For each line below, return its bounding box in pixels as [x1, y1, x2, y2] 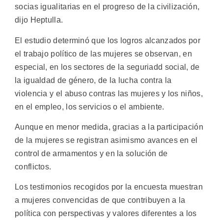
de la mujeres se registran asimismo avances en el [15, 136, 198, 145]
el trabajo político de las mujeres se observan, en [15, 49, 192, 58]
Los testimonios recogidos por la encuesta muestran [15, 183, 203, 192]
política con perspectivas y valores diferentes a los [15, 209, 197, 218]
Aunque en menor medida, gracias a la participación [15, 123, 203, 132]
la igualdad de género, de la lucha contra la [15, 76, 172, 84]
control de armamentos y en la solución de [15, 149, 168, 158]
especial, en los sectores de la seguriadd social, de [15, 62, 200, 71]
